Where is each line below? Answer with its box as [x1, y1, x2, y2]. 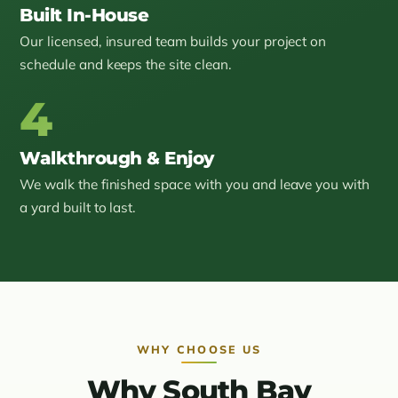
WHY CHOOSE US [136, 341, 262, 356]
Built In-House [20, 4, 149, 27]
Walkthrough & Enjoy [20, 147, 214, 169]
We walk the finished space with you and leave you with [20, 175, 370, 193]
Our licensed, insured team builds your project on [20, 33, 327, 50]
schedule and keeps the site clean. [20, 56, 232, 73]
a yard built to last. [20, 198, 137, 216]
